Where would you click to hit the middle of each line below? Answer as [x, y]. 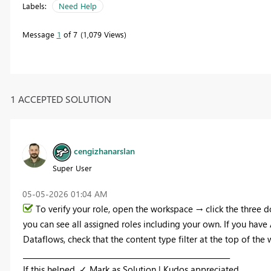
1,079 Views [103, 34]
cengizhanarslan [104, 151]
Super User [72, 168]
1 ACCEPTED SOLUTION [60, 99]
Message [39, 34]
